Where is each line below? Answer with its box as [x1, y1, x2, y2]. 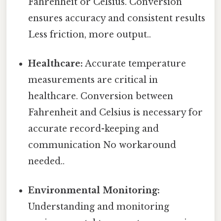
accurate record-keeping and [28, 123, 159, 134]
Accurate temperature [83, 58, 186, 69]
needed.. [28, 155, 65, 167]
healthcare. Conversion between [28, 90, 174, 102]
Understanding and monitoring [28, 201, 170, 213]
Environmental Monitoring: [28, 185, 160, 196]
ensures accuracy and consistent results [28, 12, 206, 24]
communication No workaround [28, 139, 177, 150]
